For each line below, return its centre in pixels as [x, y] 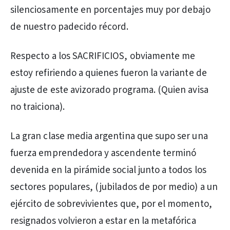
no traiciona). [37, 107]
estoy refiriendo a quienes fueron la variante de [109, 73]
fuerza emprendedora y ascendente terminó [103, 153]
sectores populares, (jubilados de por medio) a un [114, 187]
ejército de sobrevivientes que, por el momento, [111, 204]
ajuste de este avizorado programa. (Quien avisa [109, 90]
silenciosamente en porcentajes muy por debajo [110, 10]
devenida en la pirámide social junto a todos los [108, 170]
